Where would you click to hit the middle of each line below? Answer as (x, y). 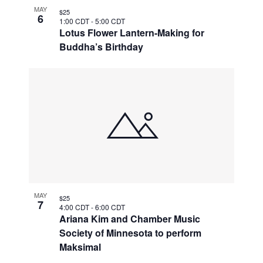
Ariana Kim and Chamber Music (130, 218)
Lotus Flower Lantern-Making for (132, 33)
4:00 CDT (75, 207)
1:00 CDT (75, 21)
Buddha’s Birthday (102, 47)
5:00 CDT (110, 21)
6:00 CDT (110, 207)
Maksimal (80, 247)
